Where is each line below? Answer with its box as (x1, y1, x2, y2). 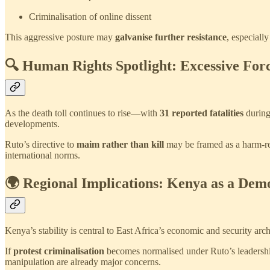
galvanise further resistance (115, 31, 227, 42)
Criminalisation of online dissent (29, 11, 151, 22)
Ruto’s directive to (5, 139, 77, 149)
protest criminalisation (13, 246, 104, 257)
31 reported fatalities (160, 107, 243, 118)
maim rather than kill (77, 139, 164, 149)
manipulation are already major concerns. (5, 257, 161, 268)
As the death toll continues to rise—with (5, 107, 160, 118)
